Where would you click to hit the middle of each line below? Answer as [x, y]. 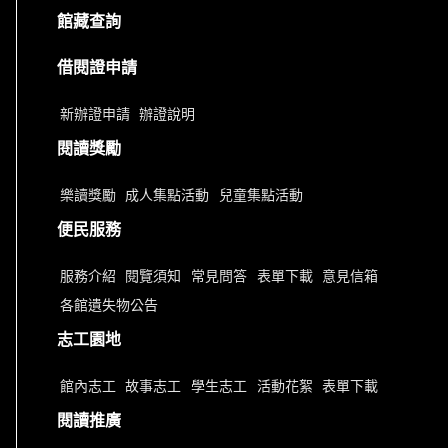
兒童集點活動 [260, 196]
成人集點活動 [167, 196]
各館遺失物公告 [108, 306]
